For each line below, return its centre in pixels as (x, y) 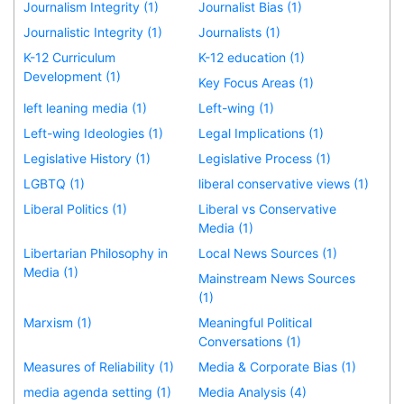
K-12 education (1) (252, 57)
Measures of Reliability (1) (99, 366)
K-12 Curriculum (69, 57)
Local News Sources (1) (268, 252)
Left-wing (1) (237, 107)
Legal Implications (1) (262, 133)
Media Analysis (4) (253, 391)
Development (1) (72, 76)
